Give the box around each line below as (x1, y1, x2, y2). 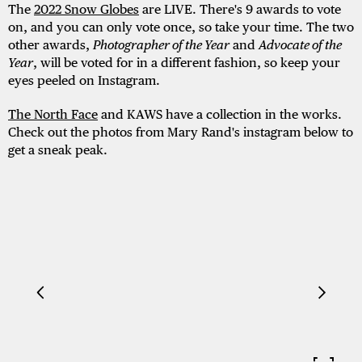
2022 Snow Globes (34, 2, 139, 18)
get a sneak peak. (8, 142, 107, 158)
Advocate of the (259, 37, 342, 53)
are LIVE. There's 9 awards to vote (139, 2, 341, 18)
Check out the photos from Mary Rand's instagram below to (8, 124, 353, 141)
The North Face (8, 107, 98, 123)
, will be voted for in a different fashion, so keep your (33, 55, 340, 71)
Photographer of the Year (93, 37, 229, 53)
